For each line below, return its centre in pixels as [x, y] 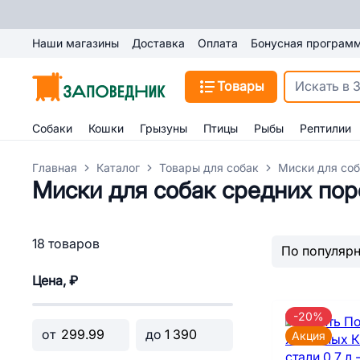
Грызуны [164, 129]
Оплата [218, 43]
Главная [55, 168]
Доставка [158, 43]
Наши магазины [76, 43]
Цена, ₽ [55, 281]
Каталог [118, 168]
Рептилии [325, 129]
